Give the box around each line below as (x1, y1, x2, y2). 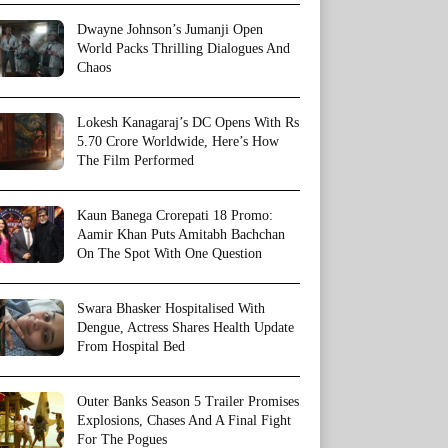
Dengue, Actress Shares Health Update (77, 320, 294, 336)
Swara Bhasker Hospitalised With (77, 301, 265, 317)
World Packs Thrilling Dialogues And (77, 41, 290, 57)
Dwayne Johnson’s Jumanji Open (77, 22, 263, 38)
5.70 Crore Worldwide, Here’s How (77, 134, 279, 150)
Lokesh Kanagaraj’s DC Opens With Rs (77, 115, 299, 131)
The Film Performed (77, 153, 194, 169)
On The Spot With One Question (77, 246, 262, 262)
